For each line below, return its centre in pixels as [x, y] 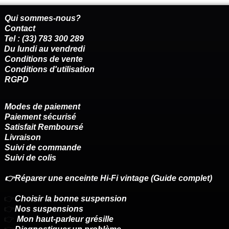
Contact [20, 29]
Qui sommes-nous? [43, 18]
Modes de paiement [42, 107]
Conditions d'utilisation [50, 70]
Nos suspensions [49, 209]
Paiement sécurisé [40, 117]
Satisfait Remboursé [44, 127]
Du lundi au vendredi [45, 49]
